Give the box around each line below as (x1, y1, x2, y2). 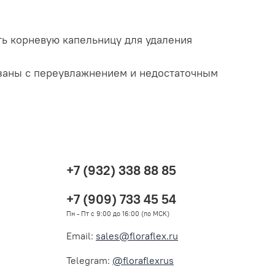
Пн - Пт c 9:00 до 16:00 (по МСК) (66, 209, 169, 219)
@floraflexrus (112, 254, 174, 267)
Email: (66, 230, 96, 242)
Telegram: (66, 254, 112, 267)
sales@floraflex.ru (96, 230, 178, 242)
